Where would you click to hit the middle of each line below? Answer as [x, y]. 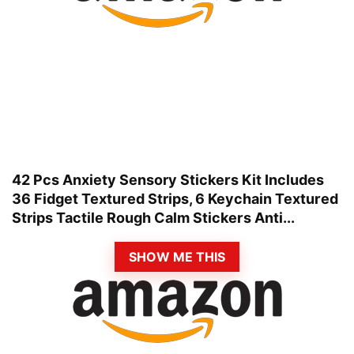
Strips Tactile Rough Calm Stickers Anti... [153, 218]
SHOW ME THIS [177, 257]
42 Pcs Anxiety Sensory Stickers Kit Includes [168, 180]
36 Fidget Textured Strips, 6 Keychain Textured [175, 199]
